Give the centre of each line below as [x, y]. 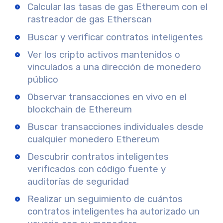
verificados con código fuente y [97, 169]
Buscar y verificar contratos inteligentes [115, 37]
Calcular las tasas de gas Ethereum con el [117, 7]
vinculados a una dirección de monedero [114, 67]
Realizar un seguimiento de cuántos [105, 199]
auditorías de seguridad [78, 181]
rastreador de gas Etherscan [90, 19]
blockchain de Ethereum [80, 109]
